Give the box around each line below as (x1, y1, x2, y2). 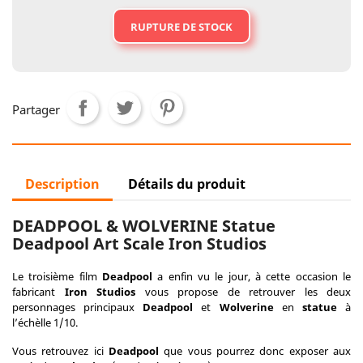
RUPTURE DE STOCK (130, 19, 233, 34)
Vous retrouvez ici (12, 344, 109, 358)
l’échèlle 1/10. (12, 315, 78, 330)
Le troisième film (12, 269, 97, 284)
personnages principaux (12, 300, 143, 314)
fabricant (12, 284, 65, 299)
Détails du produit (128, 175, 246, 193)
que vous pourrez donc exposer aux (159, 344, 351, 358)
